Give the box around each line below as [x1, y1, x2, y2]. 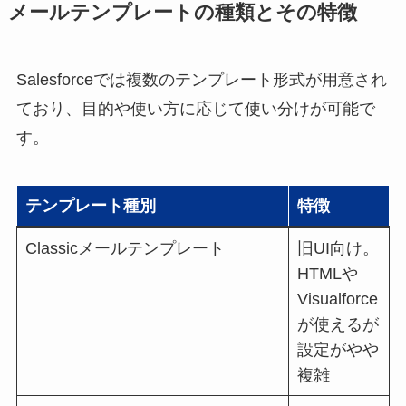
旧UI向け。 [296, 239, 379, 258]
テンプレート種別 [24, 197, 156, 216]
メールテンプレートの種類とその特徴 [7, 2, 357, 24]
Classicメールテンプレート [24, 239, 225, 258]
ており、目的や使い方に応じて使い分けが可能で [15, 100, 375, 119]
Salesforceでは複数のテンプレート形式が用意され [15, 71, 387, 90]
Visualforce [296, 290, 378, 309]
